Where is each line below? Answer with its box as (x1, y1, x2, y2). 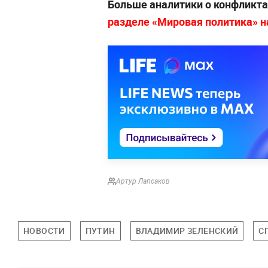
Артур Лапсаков (116, 176, 170, 185)
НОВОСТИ (23, 224, 65, 236)
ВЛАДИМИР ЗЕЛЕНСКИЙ (135, 224, 239, 236)
